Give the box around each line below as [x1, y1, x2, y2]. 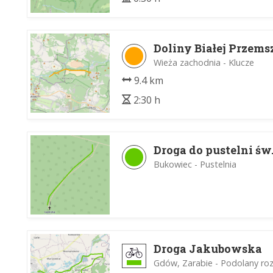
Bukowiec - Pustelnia [154, 158, 236, 170]
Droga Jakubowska [154, 241, 262, 256]
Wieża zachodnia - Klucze [154, 56, 254, 68]
